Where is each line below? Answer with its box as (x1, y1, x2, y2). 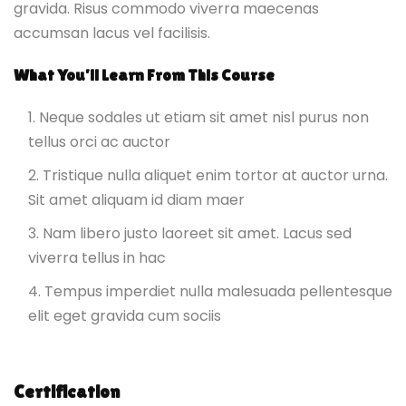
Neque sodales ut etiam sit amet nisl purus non (39, 106, 369, 128)
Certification (14, 381, 120, 401)
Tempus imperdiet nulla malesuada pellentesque (44, 280, 392, 302)
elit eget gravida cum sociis (28, 304, 221, 326)
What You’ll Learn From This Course (14, 64, 275, 84)
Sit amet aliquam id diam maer (28, 188, 245, 210)
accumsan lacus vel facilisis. (14, 22, 210, 43)
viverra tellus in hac (28, 246, 166, 268)
